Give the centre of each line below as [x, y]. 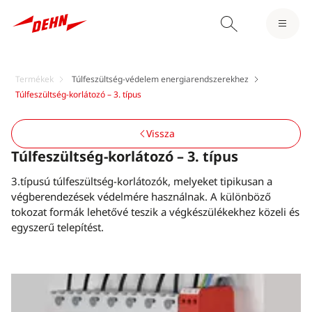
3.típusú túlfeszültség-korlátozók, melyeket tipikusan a [142, 181]
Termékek [34, 79]
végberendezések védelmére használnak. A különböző [141, 197]
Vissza [160, 134]
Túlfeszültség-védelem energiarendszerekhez [160, 79]
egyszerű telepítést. [57, 227]
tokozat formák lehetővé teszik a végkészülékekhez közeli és [155, 212]
